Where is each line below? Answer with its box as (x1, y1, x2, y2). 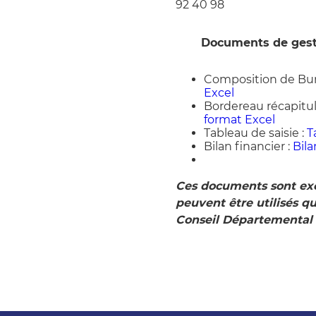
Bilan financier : (203, 140, 293, 154)
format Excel (203, 113, 275, 127)
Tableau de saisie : (203, 126, 307, 140)
